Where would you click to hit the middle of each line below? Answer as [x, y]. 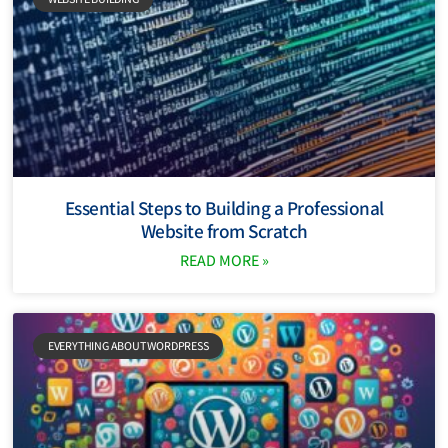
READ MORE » [224, 260]
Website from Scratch [224, 230]
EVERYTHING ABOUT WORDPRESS [128, 345]
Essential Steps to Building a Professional [224, 207]
